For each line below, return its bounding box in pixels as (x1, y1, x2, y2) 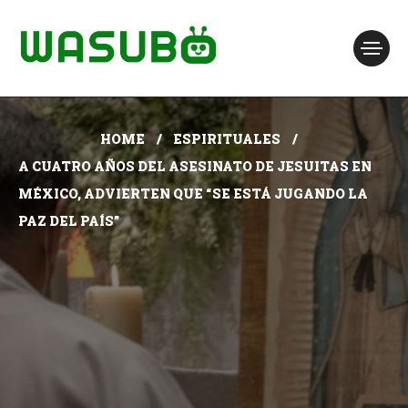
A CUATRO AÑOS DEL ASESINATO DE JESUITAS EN (18, 158, 372, 175)
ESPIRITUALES (172, 130, 280, 148)
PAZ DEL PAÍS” (18, 212, 119, 229)
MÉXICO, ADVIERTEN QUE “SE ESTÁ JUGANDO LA (18, 185, 368, 202)
